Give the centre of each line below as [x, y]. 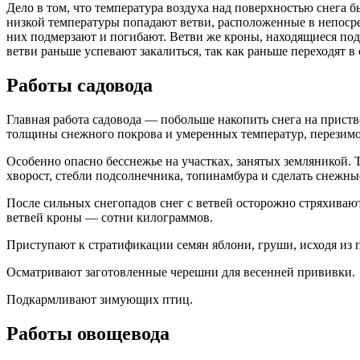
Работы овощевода [88, 333]
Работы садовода [80, 86]
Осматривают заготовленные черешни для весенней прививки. [181, 272]
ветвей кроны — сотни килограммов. [110, 218]
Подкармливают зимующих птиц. [100, 300]
